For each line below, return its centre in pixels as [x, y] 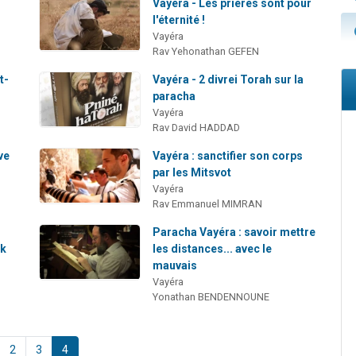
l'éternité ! [179, 19]
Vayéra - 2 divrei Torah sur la [228, 79]
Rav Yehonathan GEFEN [206, 51]
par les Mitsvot [192, 172]
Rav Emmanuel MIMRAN [208, 203]
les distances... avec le [213, 248]
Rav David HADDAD [197, 127]
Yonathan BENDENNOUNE [211, 296]
